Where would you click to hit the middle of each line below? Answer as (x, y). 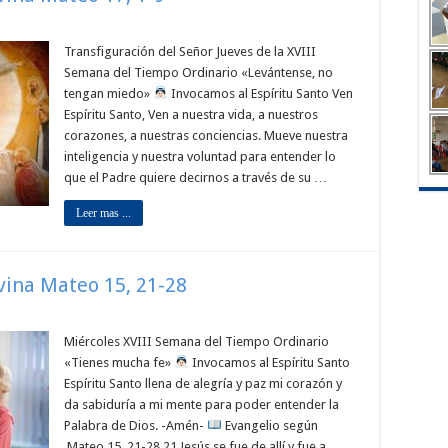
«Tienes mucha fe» (119, 362)
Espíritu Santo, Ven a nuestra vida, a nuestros (191, 114)
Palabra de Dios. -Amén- (135, 425)
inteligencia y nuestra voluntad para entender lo (200, 156)
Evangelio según (269, 425)
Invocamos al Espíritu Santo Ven (260, 93)
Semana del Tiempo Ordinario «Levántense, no (198, 72)
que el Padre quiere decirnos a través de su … (195, 177)
